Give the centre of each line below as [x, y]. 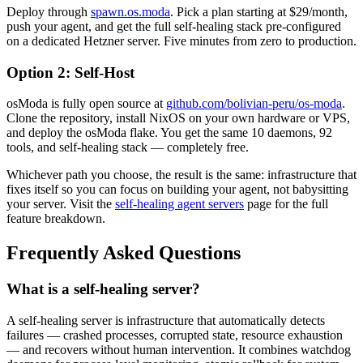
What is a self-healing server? [103, 289]
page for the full [288, 204]
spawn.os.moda [130, 12]
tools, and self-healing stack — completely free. [128, 147]
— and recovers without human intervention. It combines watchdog [179, 349]
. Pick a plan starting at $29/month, [259, 12]
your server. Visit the [59, 204]
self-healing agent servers [179, 204]
